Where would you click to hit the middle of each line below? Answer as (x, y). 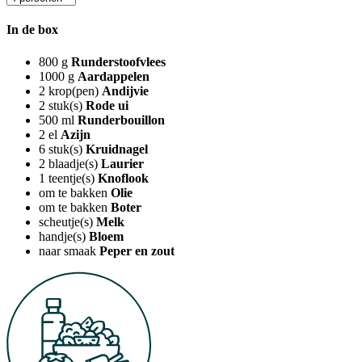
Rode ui (107, 105)
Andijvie (125, 90)
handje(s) (62, 236)
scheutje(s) (66, 221)
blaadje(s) (73, 163)
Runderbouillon (121, 120)
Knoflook (123, 178)
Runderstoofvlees (118, 61)
